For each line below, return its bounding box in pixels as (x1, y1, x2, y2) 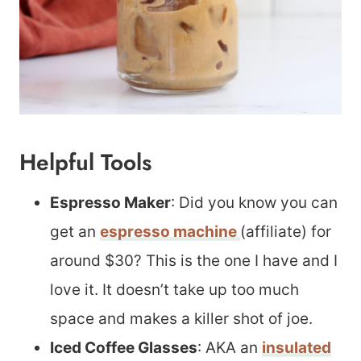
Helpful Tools (19, 146, 151, 179)
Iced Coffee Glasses (50, 338, 197, 357)
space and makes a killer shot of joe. (50, 309, 313, 328)
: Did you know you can (171, 193, 338, 212)
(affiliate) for (240, 222, 331, 241)
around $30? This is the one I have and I (50, 251, 338, 270)
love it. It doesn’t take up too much (50, 280, 299, 299)
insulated (262, 338, 331, 357)
